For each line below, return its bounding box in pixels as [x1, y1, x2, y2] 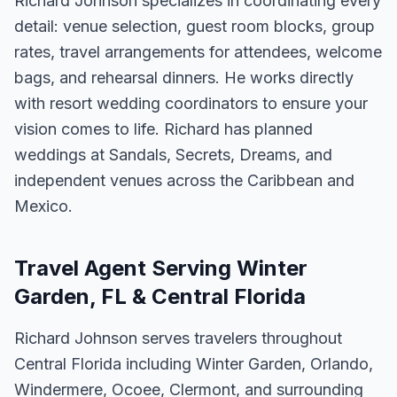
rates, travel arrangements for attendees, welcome [14, 43, 382, 61]
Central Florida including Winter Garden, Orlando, [14, 354, 373, 373]
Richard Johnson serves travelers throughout [14, 329, 342, 347]
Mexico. [14, 197, 73, 215]
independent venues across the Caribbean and [14, 171, 354, 190]
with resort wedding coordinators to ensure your [14, 94, 368, 113]
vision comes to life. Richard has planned [14, 120, 313, 138]
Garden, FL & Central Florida [14, 284, 306, 309]
